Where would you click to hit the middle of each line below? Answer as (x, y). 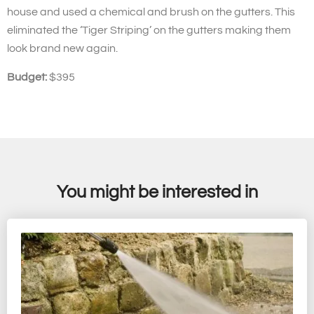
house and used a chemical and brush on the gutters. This (151, 12)
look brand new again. (62, 49)
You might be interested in (157, 192)
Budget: (27, 77)
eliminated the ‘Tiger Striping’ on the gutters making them (149, 30)
